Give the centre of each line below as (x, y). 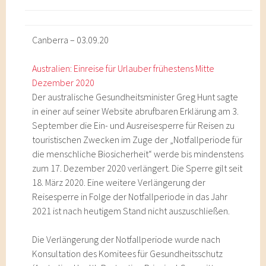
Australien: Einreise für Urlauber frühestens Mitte (123, 68)
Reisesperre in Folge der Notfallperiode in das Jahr (130, 197)
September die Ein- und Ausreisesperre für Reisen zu (134, 125)
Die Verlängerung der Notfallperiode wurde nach (126, 239)
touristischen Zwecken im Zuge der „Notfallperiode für (137, 140)
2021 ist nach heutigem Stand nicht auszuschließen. (131, 211)
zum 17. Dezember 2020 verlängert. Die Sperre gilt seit (137, 168)
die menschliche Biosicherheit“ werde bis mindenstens (138, 154)
